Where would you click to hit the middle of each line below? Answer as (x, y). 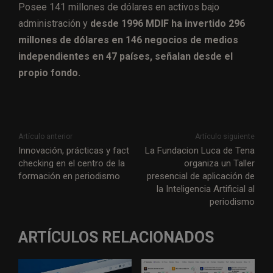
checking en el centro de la (72, 164)
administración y (54, 24)
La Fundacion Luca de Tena (200, 151)
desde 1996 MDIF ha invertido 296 (168, 24)
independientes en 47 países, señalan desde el (126, 57)
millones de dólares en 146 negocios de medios (128, 40)
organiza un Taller (219, 164)
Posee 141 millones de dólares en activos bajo (119, 7)
